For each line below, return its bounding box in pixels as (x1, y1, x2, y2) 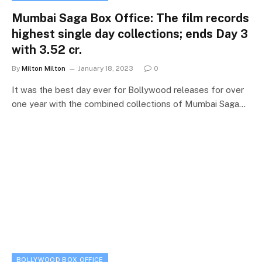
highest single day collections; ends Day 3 (12, 26, 248, 41)
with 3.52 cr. (12, 42, 82, 57)
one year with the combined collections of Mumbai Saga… (12, 98, 246, 109)
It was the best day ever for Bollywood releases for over (12, 84, 244, 95)
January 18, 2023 (78, 64, 133, 73)
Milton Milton (22, 64, 65, 73)
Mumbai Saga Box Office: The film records (12, 11, 249, 25)
